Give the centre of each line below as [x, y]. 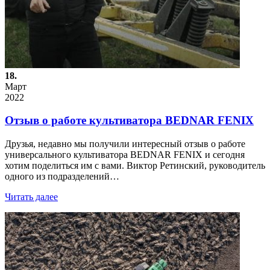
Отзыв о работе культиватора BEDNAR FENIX [129, 121]
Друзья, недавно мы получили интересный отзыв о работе [125, 144]
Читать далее [31, 197]
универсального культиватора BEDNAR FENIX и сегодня [125, 155]
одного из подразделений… [62, 177]
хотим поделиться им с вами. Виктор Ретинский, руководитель [135, 166]
